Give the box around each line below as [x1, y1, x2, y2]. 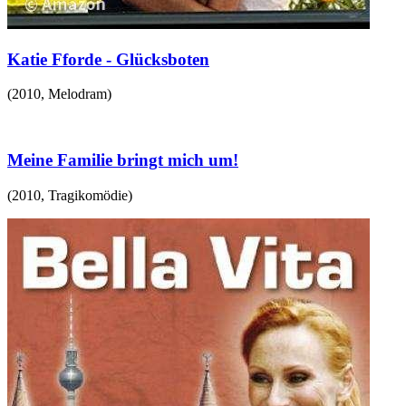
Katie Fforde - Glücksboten [7, 49, 209, 69]
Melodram [48, 86, 107, 102]
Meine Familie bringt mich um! [7, 150, 238, 170]
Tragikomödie [48, 187, 128, 203]
